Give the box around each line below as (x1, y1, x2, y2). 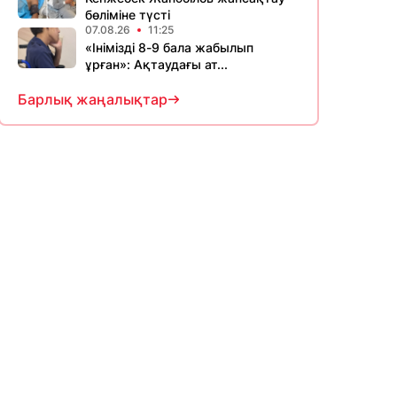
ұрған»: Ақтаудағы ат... (85, 57, 228, 72)
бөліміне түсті (85, 7, 170, 22)
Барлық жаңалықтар (18, 90, 167, 108)
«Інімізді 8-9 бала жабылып (85, 40, 253, 55)
